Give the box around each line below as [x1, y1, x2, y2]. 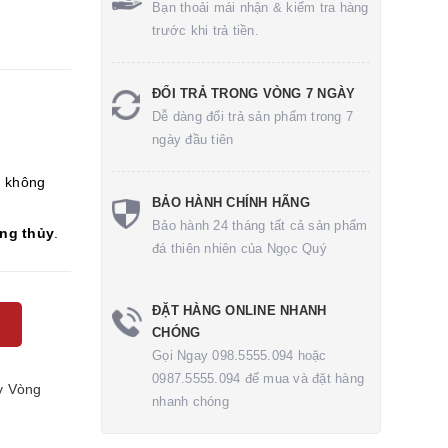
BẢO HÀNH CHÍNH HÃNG [152, 195, 310, 210]
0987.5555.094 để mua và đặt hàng [152, 371, 364, 386]
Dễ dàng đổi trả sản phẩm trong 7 [152, 109, 353, 124]
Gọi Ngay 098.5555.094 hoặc [152, 348, 327, 363]
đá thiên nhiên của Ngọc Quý [152, 241, 327, 256]
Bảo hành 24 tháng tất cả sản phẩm [152, 218, 368, 233]
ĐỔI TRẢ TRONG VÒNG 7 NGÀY [152, 86, 356, 101]
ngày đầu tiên [152, 132, 234, 147]
